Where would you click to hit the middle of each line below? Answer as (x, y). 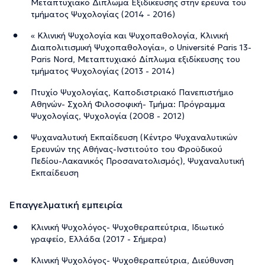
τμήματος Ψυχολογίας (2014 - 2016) (103, 14)
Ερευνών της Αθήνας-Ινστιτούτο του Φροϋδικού (127, 149)
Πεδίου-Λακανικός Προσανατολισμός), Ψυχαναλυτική (138, 161)
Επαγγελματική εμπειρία (66, 204)
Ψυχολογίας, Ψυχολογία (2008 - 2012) (108, 116)
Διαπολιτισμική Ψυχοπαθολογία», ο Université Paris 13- (141, 47)
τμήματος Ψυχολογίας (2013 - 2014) (103, 71)
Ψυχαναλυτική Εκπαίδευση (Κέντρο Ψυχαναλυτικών (134, 137)
